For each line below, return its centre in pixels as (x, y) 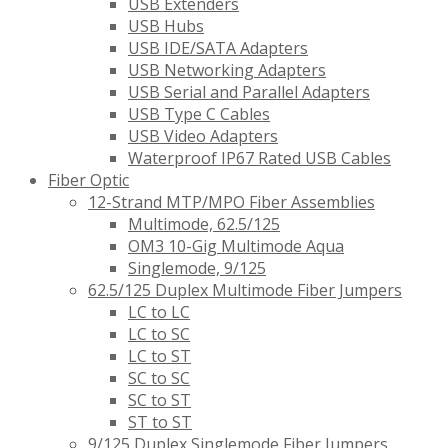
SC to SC (159, 378)
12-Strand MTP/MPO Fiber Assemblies (231, 202)
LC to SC (159, 334)
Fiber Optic (88, 180)
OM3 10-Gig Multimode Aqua (236, 246)
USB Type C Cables (199, 114)
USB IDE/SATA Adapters (218, 48)
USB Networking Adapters (227, 70)
